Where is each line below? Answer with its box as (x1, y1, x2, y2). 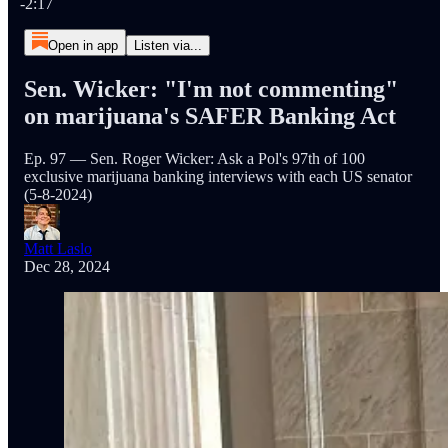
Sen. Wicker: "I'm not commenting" (24, 75, 398, 102)
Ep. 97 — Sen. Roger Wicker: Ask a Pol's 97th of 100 (24, 149, 365, 167)
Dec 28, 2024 (24, 257, 110, 275)
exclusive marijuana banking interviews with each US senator (24, 167, 412, 185)
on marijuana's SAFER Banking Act (24, 102, 396, 129)
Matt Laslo (24, 239, 92, 257)
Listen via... (133, 38, 202, 53)
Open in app (47, 38, 118, 53)
